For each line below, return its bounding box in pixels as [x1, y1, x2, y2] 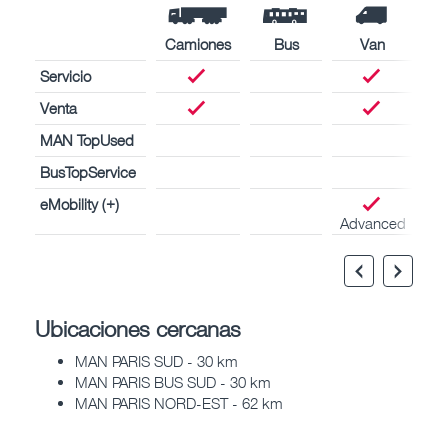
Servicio [40, 66, 91, 85]
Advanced [339, 213, 406, 232]
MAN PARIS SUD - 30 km [75, 352, 238, 371]
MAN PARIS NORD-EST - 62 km [75, 394, 283, 413]
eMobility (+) [40, 194, 119, 213]
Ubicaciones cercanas [35, 314, 241, 342]
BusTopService [40, 162, 136, 181]
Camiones [165, 34, 231, 53]
